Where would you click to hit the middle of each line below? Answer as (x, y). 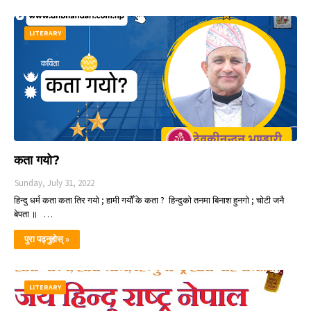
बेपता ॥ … (33, 214)
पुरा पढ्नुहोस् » (47, 239)
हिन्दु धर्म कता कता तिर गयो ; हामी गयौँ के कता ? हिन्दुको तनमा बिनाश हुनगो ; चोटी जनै (149, 200)
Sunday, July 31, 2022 (54, 183)
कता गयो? (37, 160)
